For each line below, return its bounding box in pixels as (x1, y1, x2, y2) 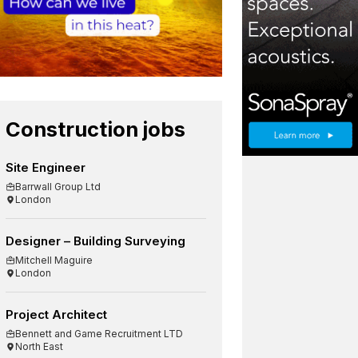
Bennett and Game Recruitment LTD (15, 327, 184, 340)
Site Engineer (6, 159, 86, 175)
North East (15, 340, 64, 352)
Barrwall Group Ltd (15, 180, 101, 193)
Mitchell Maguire (15, 253, 93, 266)
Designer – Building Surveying (6, 233, 186, 249)
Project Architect (6, 306, 108, 322)
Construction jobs (6, 116, 186, 141)
